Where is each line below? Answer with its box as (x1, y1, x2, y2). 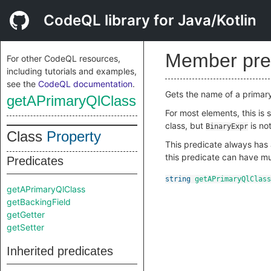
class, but (165, 120, 206, 131)
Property (47, 128, 101, 145)
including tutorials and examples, (7, 66, 137, 76)
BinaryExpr (206, 122, 248, 131)
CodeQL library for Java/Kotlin (44, 11, 256, 29)
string (165, 175, 191, 183)
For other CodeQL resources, (7, 53, 120, 64)
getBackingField (7, 197, 71, 207)
